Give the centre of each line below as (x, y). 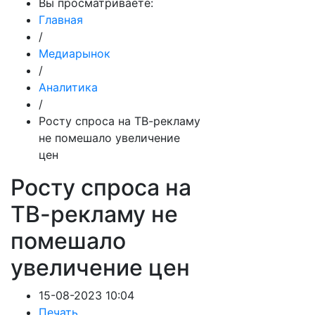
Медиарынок (75, 53)
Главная (61, 20)
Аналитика (68, 87)
